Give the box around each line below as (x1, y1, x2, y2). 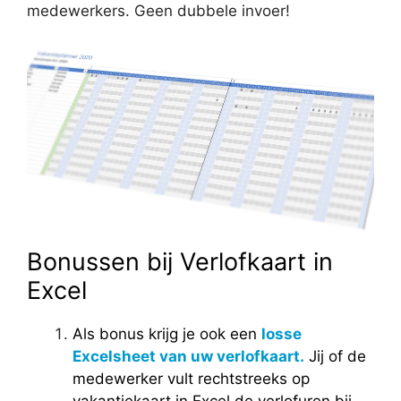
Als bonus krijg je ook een (73, 325, 261, 343)
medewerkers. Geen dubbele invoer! (27, 2, 290, 21)
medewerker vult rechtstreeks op (73, 370, 310, 388)
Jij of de (304, 347, 366, 365)
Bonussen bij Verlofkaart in (27, 247, 333, 277)
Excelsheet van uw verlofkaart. (73, 347, 304, 365)
